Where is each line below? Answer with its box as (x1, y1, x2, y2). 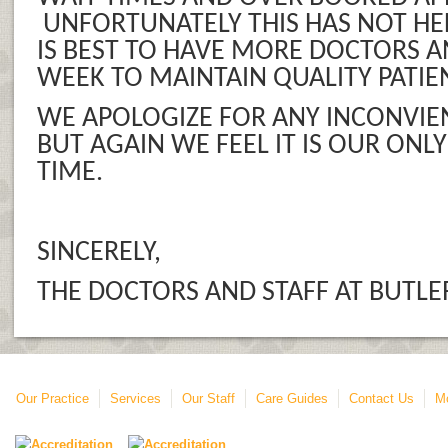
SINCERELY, (37, 239, 161, 267)
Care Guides (256, 391, 328, 406)
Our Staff (182, 391, 235, 406)
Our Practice (16, 391, 89, 406)
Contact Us (349, 391, 414, 406)
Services (110, 391, 161, 406)
